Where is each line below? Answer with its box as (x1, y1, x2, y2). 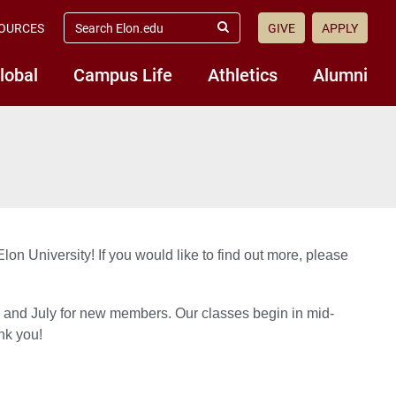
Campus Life (73, 63, 172, 86)
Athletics (208, 63, 278, 86)
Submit (221, 27, 261, 42)
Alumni (313, 63, 368, 86)
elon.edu (63, 26, 113, 42)
